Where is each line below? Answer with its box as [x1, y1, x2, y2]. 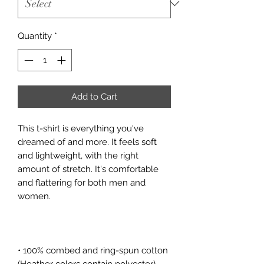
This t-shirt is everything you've [18, 123, 144, 134]
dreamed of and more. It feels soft [18, 137, 157, 148]
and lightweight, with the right [18, 150, 138, 161]
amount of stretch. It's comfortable [18, 164, 159, 175]
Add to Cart [71, 91, 117, 103]
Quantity [18, 30, 52, 41]
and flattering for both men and [18, 177, 146, 189]
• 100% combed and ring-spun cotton [18, 245, 168, 256]
